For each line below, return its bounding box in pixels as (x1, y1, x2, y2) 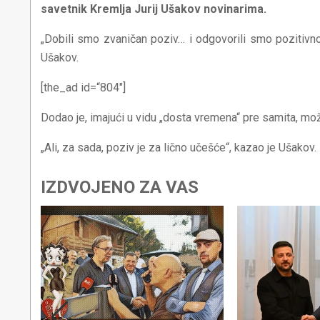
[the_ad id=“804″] (41, 80, 126, 94)
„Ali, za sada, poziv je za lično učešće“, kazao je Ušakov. (41, 140, 316, 154)
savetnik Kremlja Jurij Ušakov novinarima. (41, 1, 266, 16)
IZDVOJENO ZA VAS (41, 176, 199, 197)
